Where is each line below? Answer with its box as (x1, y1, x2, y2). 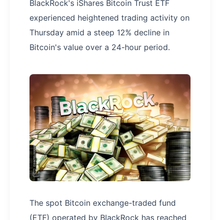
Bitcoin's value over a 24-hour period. (29, 42, 170, 52)
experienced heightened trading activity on (29, 13, 190, 23)
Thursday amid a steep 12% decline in (29, 27, 169, 37)
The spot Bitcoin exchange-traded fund (29, 198, 176, 208)
